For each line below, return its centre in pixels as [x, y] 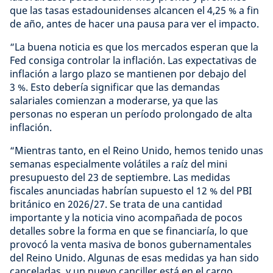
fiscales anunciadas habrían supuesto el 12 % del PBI [131, 191]
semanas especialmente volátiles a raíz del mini [119, 164]
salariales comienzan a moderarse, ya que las [114, 101]
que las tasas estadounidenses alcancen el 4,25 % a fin [134, 10]
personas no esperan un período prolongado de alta [131, 114]
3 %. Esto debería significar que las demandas [115, 87]
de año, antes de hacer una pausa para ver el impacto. [134, 24]
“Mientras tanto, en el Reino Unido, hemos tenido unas [136, 151]
